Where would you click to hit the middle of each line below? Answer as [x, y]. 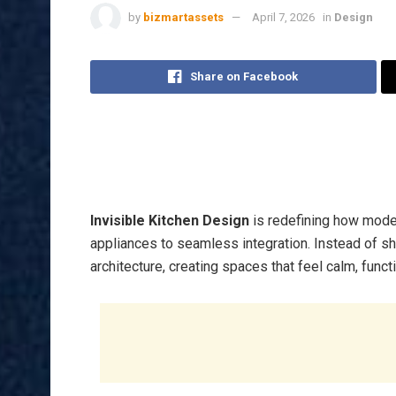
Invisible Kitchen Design [170, 221]
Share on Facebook [244, 77]
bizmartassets [183, 18]
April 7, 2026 [283, 18]
